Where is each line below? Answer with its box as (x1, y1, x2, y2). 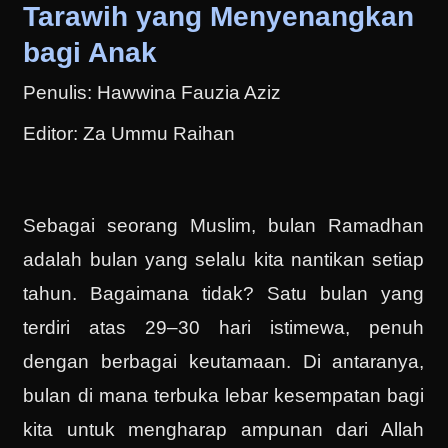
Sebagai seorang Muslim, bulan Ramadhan (23, 214, 425, 236)
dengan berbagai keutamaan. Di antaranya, (23, 350, 425, 372)
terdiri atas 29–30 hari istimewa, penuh (23, 316, 425, 338)
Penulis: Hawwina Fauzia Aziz (23, 81, 282, 103)
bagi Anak (23, 36, 158, 69)
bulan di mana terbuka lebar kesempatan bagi (23, 384, 425, 406)
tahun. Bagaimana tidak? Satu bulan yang (23, 282, 425, 304)
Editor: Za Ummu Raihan (23, 123, 236, 145)
